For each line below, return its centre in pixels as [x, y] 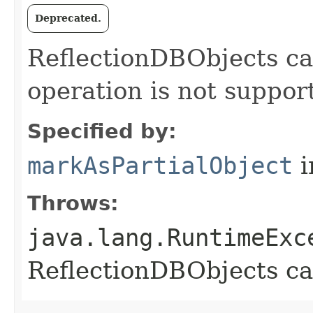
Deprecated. [68, 18]
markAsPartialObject [160, 166]
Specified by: [102, 131]
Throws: [73, 203]
